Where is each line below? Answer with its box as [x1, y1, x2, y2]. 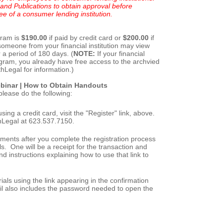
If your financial [95, 50, 145, 57]
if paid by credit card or [49, 34, 123, 42]
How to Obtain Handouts [24, 81, 108, 89]
